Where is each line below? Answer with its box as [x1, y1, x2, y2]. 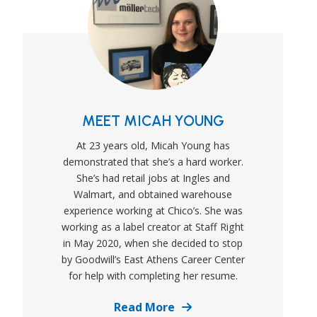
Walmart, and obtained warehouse [74, 187, 232, 201]
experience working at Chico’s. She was [63, 203, 243, 217]
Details [191, 298, 231, 314]
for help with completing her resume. [68, 268, 238, 282]
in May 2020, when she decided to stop [63, 236, 243, 250]
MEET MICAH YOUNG [81, 113, 224, 130]
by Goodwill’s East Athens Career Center [61, 252, 245, 266]
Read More [114, 299, 175, 315]
